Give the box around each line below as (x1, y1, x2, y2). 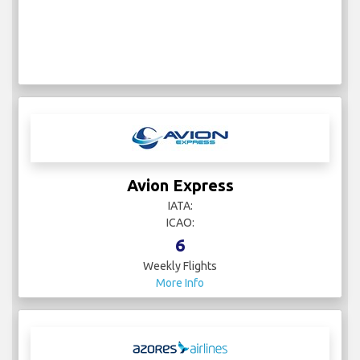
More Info (156, 276, 204, 289)
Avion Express (126, 175, 234, 194)
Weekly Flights (143, 259, 217, 272)
